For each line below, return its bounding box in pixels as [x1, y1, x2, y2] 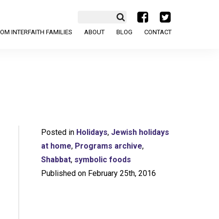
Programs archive [74, 141, 142, 151]
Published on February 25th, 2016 [41, 169, 156, 178]
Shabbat [41, 155, 71, 164]
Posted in [41, 128, 76, 137]
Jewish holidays [110, 128, 169, 137]
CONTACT [144, 28, 172, 36]
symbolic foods [74, 155, 131, 164]
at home [41, 141, 71, 151]
